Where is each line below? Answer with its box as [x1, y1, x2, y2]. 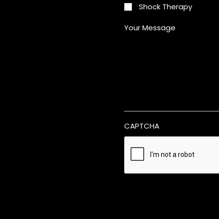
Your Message [124, 22, 176, 33]
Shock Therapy [139, 1, 193, 12]
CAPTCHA [124, 121, 160, 131]
